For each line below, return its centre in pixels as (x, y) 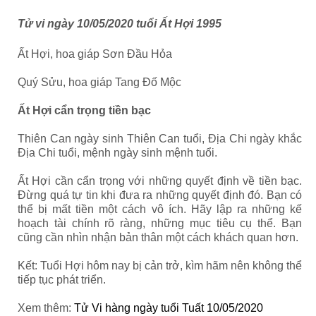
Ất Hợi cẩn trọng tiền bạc (84, 110)
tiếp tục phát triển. (63, 280)
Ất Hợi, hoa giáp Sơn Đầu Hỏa (95, 54)
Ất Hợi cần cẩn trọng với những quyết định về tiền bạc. (160, 181)
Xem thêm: (46, 308)
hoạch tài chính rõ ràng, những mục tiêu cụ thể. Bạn (160, 223)
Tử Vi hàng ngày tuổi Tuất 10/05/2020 (169, 308)
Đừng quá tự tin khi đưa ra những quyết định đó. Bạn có (160, 195)
